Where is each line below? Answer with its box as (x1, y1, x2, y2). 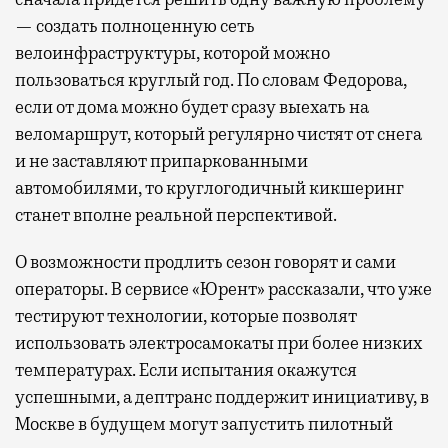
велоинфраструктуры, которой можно (15, 42, 330, 65)
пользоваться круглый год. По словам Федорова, (15, 69, 407, 92)
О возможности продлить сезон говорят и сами (15, 251, 396, 274)
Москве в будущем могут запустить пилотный (15, 413, 393, 436)
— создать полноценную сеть (15, 15, 255, 38)
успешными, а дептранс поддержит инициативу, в (15, 386, 429, 409)
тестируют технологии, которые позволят (15, 305, 357, 328)
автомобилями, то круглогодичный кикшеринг (15, 177, 404, 200)
